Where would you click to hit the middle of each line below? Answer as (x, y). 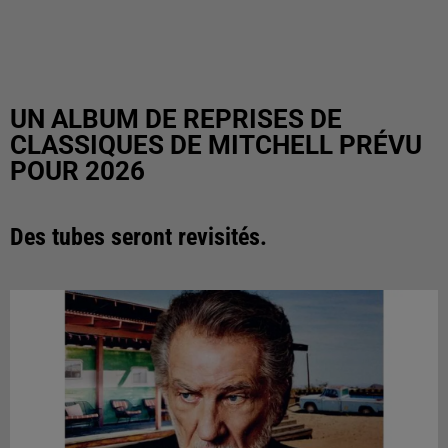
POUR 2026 (77, 171)
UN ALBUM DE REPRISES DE (176, 119)
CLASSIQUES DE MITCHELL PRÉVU (216, 145)
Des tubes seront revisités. (138, 237)
